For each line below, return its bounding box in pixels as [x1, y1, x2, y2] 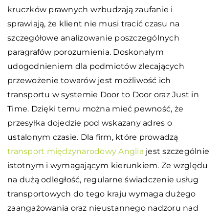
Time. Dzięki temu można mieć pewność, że [7, 104, 183, 113]
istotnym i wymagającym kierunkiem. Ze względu [7, 160, 208, 170]
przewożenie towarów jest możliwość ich [7, 75, 171, 85]
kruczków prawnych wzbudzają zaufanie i [7, 4, 173, 14]
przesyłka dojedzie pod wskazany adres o [7, 118, 172, 128]
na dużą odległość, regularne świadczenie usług [7, 175, 199, 184]
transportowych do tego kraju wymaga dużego [7, 189, 196, 198]
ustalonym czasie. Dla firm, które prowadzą [7, 132, 178, 142]
